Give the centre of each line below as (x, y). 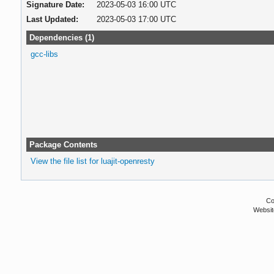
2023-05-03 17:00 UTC (136, 19)
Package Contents (63, 144)
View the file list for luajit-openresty (92, 161)
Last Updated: (53, 19)
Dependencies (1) (61, 37)
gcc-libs (44, 54)
